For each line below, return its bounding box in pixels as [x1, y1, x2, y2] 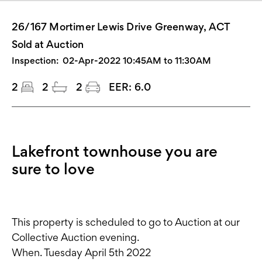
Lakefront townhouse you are [12, 142, 218, 161]
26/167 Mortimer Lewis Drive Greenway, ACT [12, 20, 231, 33]
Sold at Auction [12, 38, 84, 51]
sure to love [12, 159, 95, 178]
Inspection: [12, 55, 58, 67]
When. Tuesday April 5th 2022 [12, 246, 151, 259]
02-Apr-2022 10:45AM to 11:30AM [63, 55, 211, 67]
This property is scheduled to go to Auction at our [12, 216, 240, 229]
